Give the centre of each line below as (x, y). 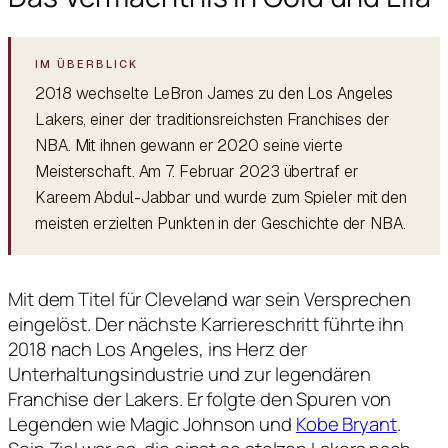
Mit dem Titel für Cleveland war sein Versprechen (210, 298)
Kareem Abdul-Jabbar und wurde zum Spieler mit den (221, 197)
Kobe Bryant (346, 423)
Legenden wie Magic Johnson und (152, 423)
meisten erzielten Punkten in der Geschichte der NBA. (220, 223)
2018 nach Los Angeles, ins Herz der (157, 348)
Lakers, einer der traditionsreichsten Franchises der (212, 119)
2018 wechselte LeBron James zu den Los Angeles (214, 93)
